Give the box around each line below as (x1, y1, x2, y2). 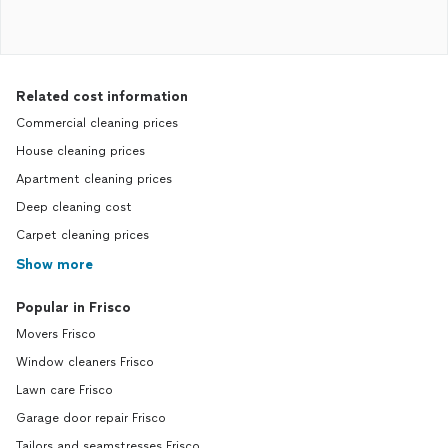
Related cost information (16, 88, 188, 105)
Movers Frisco (16, 327, 96, 341)
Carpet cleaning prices (16, 228, 149, 242)
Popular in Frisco (16, 299, 131, 316)
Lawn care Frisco (16, 383, 113, 397)
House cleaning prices (16, 144, 145, 158)
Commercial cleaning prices (16, 116, 178, 130)
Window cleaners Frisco (16, 355, 154, 369)
